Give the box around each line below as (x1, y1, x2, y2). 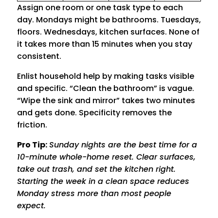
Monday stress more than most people (17, 188, 171, 200)
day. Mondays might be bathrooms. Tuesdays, (17, 14, 201, 26)
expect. (17, 200, 46, 212)
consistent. (17, 51, 61, 62)
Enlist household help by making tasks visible (17, 71, 194, 82)
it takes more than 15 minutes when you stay (17, 38, 192, 50)
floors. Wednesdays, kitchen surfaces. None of (17, 26, 200, 38)
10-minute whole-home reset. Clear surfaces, (17, 151, 196, 163)
